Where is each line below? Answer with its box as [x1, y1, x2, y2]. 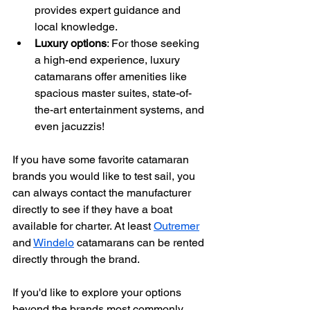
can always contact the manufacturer [12, 185, 194, 199]
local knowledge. [35, 19, 118, 33]
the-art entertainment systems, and [35, 102, 207, 116]
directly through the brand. [12, 252, 142, 266]
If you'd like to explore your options [12, 285, 184, 299]
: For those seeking [107, 36, 202, 50]
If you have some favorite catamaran [12, 152, 192, 166]
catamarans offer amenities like [35, 69, 190, 83]
